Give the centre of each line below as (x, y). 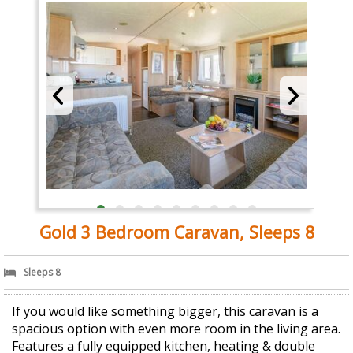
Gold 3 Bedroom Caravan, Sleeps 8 (176, 232)
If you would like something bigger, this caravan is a (165, 312)
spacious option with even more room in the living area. (176, 329)
